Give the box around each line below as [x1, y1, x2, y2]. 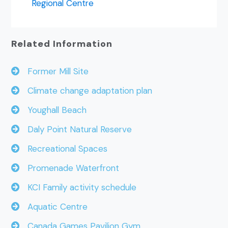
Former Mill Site [20, 66, 89, 77]
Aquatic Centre [20, 201, 88, 213]
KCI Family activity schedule [20, 182, 137, 193]
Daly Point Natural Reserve [20, 124, 132, 135]
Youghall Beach [20, 104, 87, 116]
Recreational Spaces [20, 143, 108, 155]
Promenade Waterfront [20, 162, 120, 174]
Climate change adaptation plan [20, 85, 153, 97]
